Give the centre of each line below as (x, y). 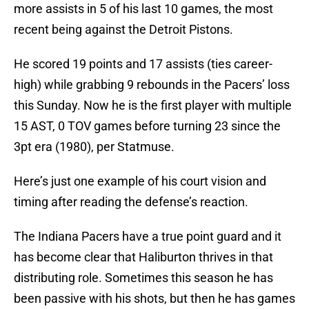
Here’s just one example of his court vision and (140, 181)
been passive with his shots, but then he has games (154, 299)
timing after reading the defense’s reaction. (131, 202)
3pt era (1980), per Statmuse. (94, 147)
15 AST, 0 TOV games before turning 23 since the (147, 126)
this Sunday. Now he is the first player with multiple (153, 106)
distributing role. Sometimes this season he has (143, 278)
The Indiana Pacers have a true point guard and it (148, 237)
